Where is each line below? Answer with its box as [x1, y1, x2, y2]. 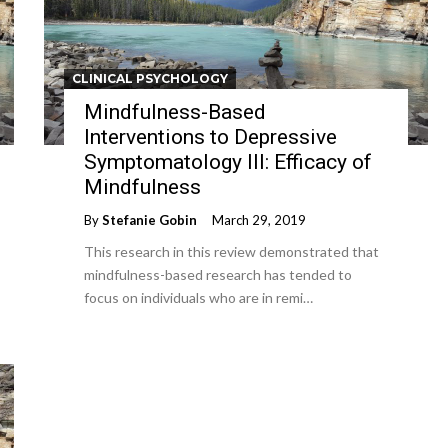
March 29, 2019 [212, 212, 306, 228]
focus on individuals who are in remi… [84, 289, 313, 306]
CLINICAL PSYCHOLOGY [72, 71, 228, 86]
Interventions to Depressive [84, 125, 337, 149]
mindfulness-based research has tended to [84, 266, 352, 283]
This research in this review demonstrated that [84, 243, 379, 260]
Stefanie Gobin [102, 212, 197, 228]
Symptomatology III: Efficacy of [84, 150, 372, 174]
